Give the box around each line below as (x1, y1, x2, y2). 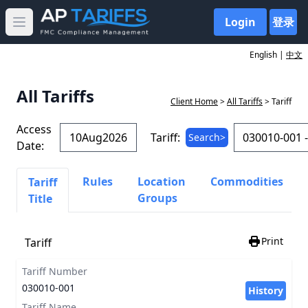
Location (137, 174, 186, 189)
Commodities (210, 174, 283, 189)
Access (16, 122, 52, 137)
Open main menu (18, 21, 109, 37)
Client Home (170, 96, 218, 107)
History (248, 284, 283, 297)
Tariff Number (22, 265, 87, 278)
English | (250, 49, 286, 60)
